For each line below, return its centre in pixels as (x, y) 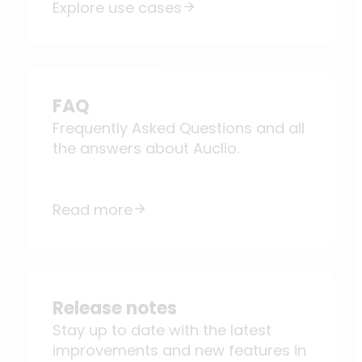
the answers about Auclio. (146, 148)
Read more (93, 209)
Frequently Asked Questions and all (179, 128)
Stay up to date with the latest (162, 330)
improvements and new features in (179, 350)
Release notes (115, 308)
